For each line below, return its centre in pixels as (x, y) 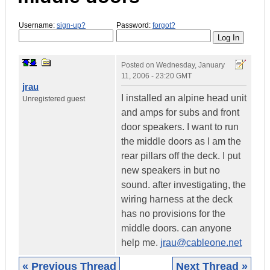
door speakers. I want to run (180, 127)
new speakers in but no (171, 171)
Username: (38, 25)
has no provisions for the (173, 214)
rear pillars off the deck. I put (181, 156)
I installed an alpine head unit (184, 98)
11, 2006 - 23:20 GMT (156, 76)
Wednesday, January (190, 65)
